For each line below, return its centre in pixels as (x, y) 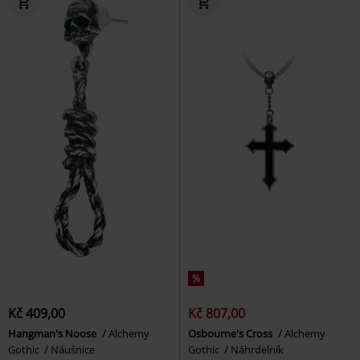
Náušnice (73, 349)
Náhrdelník (257, 349)
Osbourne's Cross (231, 333)
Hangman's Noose (53, 333)
